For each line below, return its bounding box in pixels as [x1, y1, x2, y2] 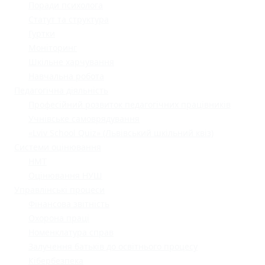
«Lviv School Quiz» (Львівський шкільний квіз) [28, 127, 214, 139]
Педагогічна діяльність [14, 85, 108, 96]
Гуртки [28, 28, 55, 40]
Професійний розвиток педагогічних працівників [28, 99, 231, 111]
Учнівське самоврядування [28, 113, 140, 125]
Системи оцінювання [14, 141, 101, 153]
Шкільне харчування [28, 56, 114, 68]
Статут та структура [28, 14, 109, 25]
